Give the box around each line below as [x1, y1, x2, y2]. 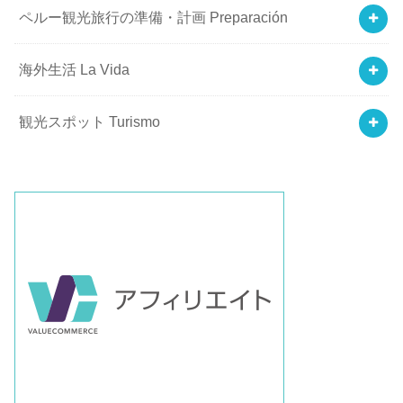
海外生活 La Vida [19, 61, 130, 78]
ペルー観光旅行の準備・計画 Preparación [19, 9, 289, 26]
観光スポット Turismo [19, 113, 161, 130]
